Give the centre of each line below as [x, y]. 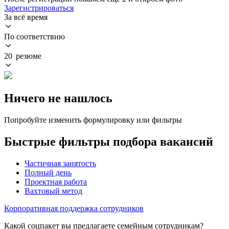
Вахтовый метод [53, 191]
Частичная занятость [60, 163]
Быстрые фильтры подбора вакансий [109, 141]
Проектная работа [56, 181]
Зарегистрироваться [39, 8]
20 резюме [23, 56]
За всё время [26, 17]
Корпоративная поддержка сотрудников [74, 208]
